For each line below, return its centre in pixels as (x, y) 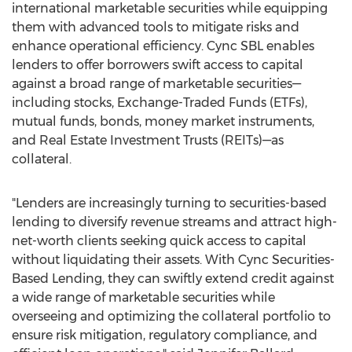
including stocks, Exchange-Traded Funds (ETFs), (159, 103)
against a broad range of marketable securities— (156, 84)
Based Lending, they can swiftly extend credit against (173, 279)
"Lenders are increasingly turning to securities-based (169, 203)
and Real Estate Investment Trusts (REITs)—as (148, 140)
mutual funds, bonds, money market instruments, (163, 121)
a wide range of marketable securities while (143, 297)
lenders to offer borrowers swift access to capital (158, 65)
